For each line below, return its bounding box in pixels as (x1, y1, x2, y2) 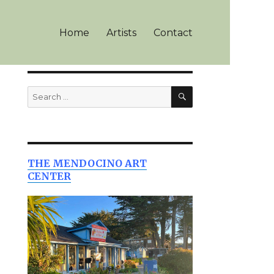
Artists (106, 26, 136, 39)
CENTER (28, 170, 72, 182)
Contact (153, 26, 193, 39)
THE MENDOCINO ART (28, 157, 147, 169)
